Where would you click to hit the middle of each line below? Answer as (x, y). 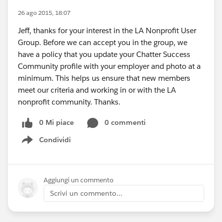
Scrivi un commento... (86, 193)
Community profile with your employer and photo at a (109, 66)
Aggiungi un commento (79, 180)
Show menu (51, 145)
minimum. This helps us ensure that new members (104, 78)
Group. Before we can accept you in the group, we (103, 42)
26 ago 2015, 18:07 (44, 13)
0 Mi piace (56, 122)
